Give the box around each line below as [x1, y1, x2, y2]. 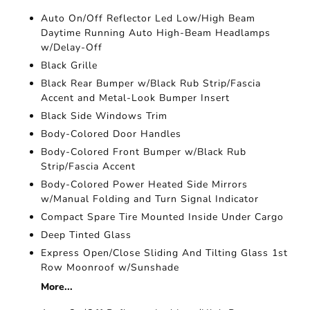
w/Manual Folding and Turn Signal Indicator [41, 192, 259, 206]
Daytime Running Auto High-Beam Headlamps [41, 26, 271, 39]
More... [41, 280, 73, 293]
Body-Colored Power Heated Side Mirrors [41, 178, 248, 191]
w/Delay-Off [41, 41, 103, 54]
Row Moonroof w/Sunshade [41, 261, 180, 274]
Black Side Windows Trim [41, 109, 168, 122]
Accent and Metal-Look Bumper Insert [41, 91, 230, 104]
